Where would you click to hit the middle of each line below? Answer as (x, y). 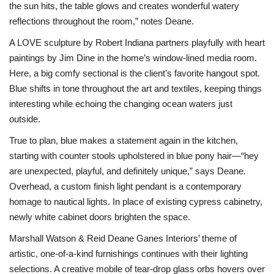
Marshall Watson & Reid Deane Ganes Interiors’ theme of (123, 238)
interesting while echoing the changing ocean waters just (121, 104)
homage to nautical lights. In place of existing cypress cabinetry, (136, 202)
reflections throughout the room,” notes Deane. (102, 21)
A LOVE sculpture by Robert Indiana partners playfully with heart (137, 43)
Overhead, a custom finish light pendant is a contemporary (125, 186)
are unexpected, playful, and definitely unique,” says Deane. (128, 171)
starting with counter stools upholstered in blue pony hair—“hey (134, 156)
